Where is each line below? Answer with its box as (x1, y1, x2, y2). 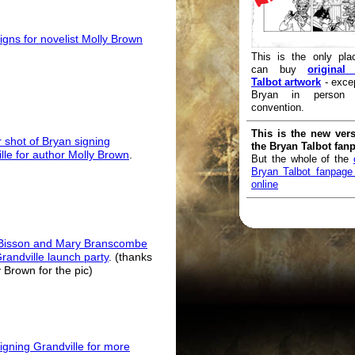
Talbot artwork (251, 76, 322, 89)
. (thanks (109, 251, 152, 264)
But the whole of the (251, 153, 353, 166)
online (251, 178, 278, 191)
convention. (251, 101, 304, 114)
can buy (251, 63, 308, 76)
